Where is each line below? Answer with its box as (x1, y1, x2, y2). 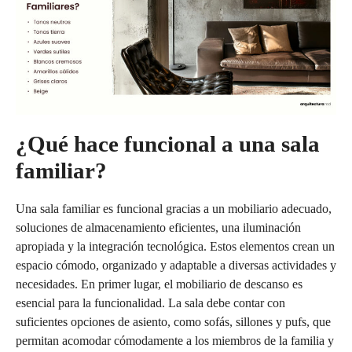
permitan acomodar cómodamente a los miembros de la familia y (16, 333, 334, 347)
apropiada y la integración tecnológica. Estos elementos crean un (16, 239, 335, 253)
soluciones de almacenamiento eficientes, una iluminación (16, 220, 301, 234)
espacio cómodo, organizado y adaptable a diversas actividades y (16, 258, 336, 272)
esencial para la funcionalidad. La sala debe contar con (16, 295, 285, 310)
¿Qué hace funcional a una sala (16, 130, 320, 156)
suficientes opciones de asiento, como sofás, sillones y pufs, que (16, 314, 331, 328)
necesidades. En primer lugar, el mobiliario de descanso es (16, 277, 302, 291)
